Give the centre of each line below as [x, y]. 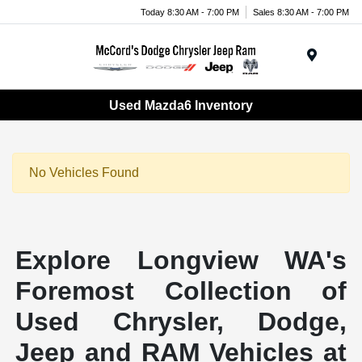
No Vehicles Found [84, 173]
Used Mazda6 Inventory [181, 105]
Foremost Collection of [181, 291]
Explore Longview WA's [181, 261]
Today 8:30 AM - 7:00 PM [190, 12]
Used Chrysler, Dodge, [181, 322]
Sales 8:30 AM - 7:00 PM [301, 12]
